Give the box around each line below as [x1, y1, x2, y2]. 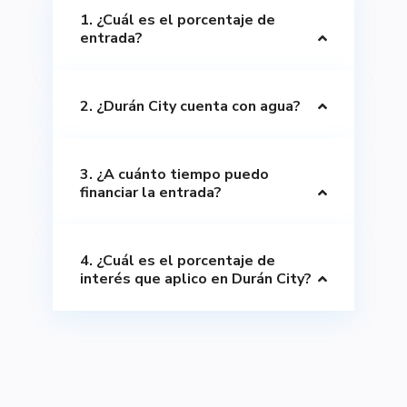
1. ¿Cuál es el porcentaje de [80, 9, 276, 30]
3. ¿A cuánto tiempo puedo [80, 164, 270, 184]
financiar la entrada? [80, 182, 223, 203]
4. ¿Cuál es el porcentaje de [80, 250, 276, 271]
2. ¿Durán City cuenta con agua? [80, 95, 302, 116]
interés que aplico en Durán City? [80, 268, 313, 289]
